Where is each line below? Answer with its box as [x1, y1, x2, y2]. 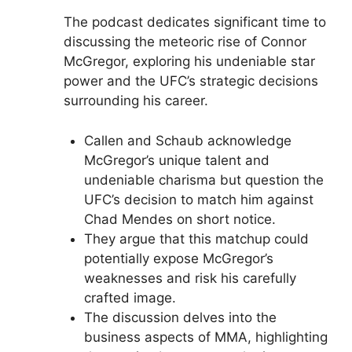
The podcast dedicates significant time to [64, 14, 326, 30]
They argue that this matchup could [83, 230, 309, 247]
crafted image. [83, 289, 176, 306]
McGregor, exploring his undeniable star [64, 53, 315, 69]
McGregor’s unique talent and [83, 152, 269, 168]
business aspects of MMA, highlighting [83, 328, 328, 345]
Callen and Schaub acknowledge [83, 132, 291, 148]
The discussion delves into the [83, 309, 277, 325]
